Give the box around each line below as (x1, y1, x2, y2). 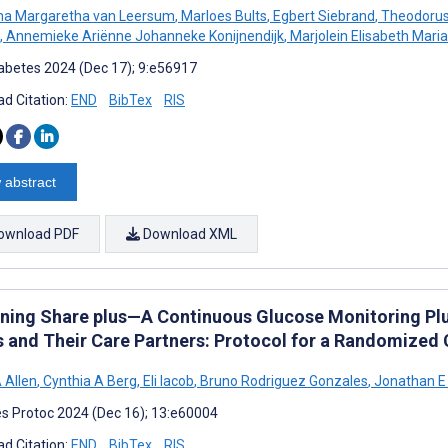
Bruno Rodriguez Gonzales (197, 372, 368, 389)
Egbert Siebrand (270, 7, 375, 24)
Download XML (140, 225, 237, 242)
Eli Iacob (140, 372, 194, 389)
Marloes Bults (178, 7, 267, 24)
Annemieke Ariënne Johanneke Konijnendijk (3, 27, 284, 44)
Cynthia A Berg (40, 372, 137, 389)
